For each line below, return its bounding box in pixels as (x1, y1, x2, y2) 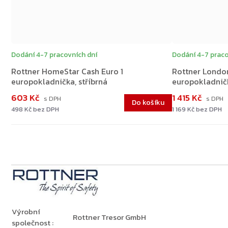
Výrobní (12, 206, 40, 218)
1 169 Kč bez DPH (172, 104, 222, 115)
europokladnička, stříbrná (11, 75, 107, 88)
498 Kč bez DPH (11, 104, 59, 115)
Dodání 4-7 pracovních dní (11, 49, 97, 61)
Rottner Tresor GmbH (73, 211, 146, 223)
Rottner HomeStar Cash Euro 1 (11, 65, 123, 78)
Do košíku (132, 97, 164, 108)
